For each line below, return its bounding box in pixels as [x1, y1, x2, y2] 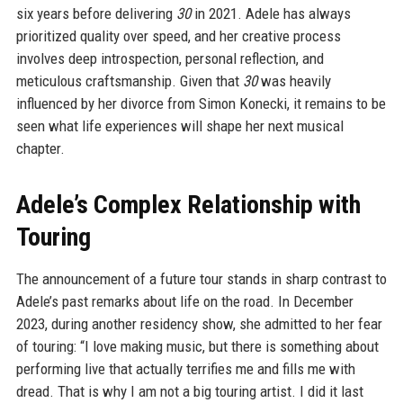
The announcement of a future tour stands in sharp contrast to [15, 270, 387, 288]
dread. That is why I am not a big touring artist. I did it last [15, 382, 363, 400]
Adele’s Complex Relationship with [15, 190, 361, 219]
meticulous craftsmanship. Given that [15, 72, 243, 90]
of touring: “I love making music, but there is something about [15, 337, 379, 355]
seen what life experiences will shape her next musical [15, 117, 344, 135]
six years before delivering [15, 4, 176, 22]
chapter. [15, 139, 65, 157]
